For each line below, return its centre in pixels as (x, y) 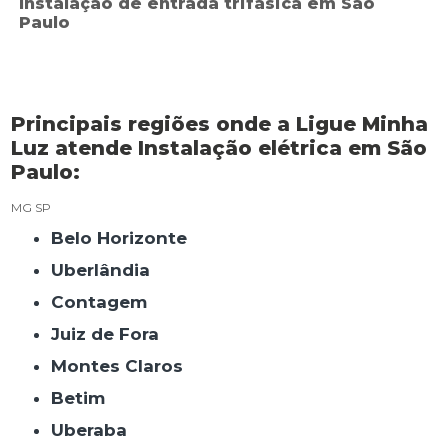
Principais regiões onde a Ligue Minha (220, 123)
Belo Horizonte (126, 237)
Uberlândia (107, 269)
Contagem (106, 301)
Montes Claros (125, 365)
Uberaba (96, 429)
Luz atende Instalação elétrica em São (219, 147)
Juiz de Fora (110, 333)
